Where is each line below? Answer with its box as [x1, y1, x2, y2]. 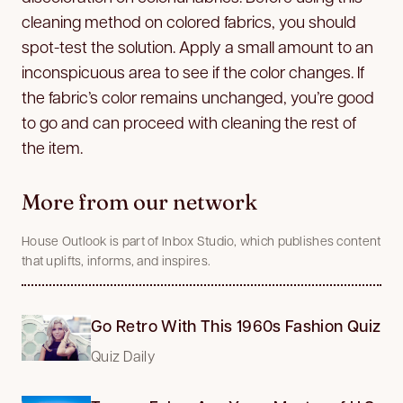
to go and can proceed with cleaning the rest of [22, 111, 356, 132]
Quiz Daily [91, 345, 155, 365]
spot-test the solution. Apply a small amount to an [22, 35, 373, 57]
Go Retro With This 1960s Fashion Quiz [91, 314, 381, 336]
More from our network [22, 188, 257, 215]
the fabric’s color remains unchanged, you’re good [22, 85, 374, 107]
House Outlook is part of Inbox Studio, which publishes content [22, 231, 381, 248]
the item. [22, 136, 83, 157]
